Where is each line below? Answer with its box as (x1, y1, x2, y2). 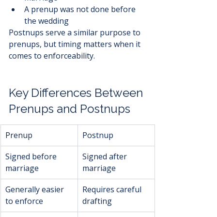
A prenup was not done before (24, 4, 138, 15)
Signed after (82, 151, 129, 162)
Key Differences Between (9, 86, 146, 100)
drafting (82, 196, 112, 207)
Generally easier (5, 184, 66, 195)
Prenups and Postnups (9, 102, 130, 116)
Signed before (5, 151, 59, 162)
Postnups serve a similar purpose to (9, 27, 142, 38)
